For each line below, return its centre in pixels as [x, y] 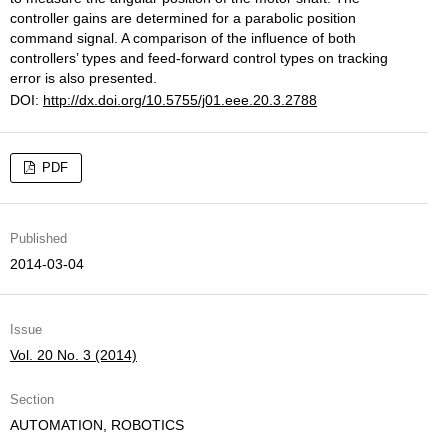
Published [38, 238]
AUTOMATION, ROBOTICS [97, 425]
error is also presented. [83, 78]
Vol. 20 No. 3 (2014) [73, 355]
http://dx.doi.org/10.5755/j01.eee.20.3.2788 [180, 100]
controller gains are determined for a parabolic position [183, 18]
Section [32, 399]
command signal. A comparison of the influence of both [183, 38]
